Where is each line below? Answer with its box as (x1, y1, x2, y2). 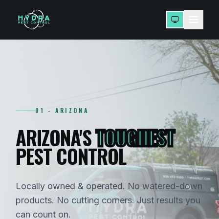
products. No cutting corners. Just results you (16, 195, 200, 205)
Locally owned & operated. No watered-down (16, 180, 202, 191)
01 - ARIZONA (35, 106, 89, 114)
